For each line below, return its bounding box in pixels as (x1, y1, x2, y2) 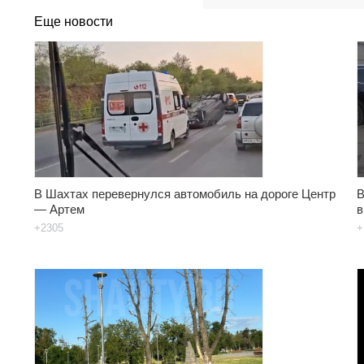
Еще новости (34, 14, 113, 28)
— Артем (34, 201, 84, 216)
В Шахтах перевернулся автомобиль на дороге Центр (34, 186, 336, 201)
